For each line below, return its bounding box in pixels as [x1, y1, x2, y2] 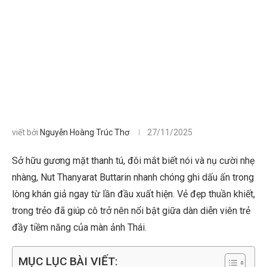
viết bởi [12, 128, 40, 137]
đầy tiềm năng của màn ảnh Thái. [12, 222, 147, 233]
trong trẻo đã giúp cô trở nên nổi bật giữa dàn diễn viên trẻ [12, 205, 250, 216]
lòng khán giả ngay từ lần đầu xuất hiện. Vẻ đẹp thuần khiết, [12, 188, 255, 200]
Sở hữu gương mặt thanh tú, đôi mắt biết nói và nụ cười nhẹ [12, 155, 254, 166]
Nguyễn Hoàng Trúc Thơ [40, 128, 129, 137]
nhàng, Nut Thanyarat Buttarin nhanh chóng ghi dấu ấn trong [12, 172, 254, 183]
